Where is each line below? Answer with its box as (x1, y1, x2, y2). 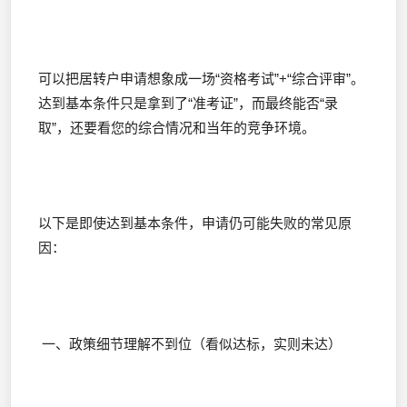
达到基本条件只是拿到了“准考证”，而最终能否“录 (38, 95, 338, 112)
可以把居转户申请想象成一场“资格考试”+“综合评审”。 (38, 71, 364, 87)
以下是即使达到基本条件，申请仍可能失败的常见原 (38, 215, 352, 232)
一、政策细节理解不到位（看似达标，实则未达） (38, 335, 342, 352)
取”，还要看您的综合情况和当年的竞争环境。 (38, 120, 315, 136)
